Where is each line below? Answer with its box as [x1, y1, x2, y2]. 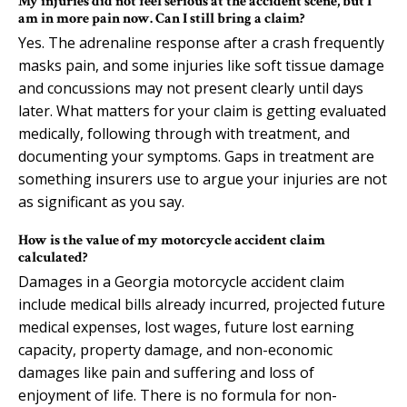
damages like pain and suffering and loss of [18, 362, 314, 382]
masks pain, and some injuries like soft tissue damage [18, 55, 384, 75]
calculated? [18, 247, 87, 267]
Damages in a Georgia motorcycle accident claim [18, 271, 344, 292]
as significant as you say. [18, 191, 184, 212]
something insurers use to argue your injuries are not [18, 168, 387, 189]
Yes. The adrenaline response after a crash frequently [18, 32, 384, 53]
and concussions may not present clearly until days [18, 77, 363, 98]
